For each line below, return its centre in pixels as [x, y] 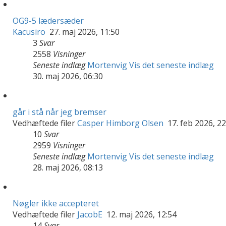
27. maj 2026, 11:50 [83, 32]
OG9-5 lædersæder [48, 20]
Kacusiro [29, 32]
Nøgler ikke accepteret [56, 203]
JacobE [90, 214]
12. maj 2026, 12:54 [140, 214]
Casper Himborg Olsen [120, 123]
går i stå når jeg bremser [60, 112]
